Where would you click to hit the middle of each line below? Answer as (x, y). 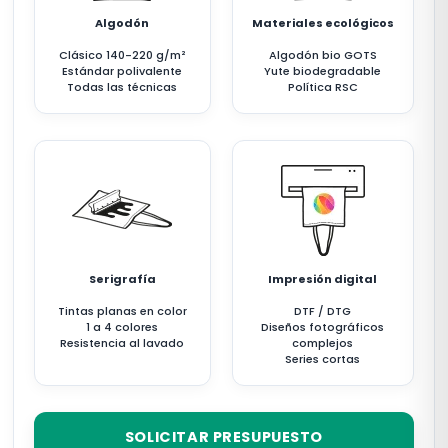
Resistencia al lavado (122, 343)
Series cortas (323, 359)
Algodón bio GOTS (322, 55)
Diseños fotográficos (323, 327)
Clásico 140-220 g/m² (122, 55)
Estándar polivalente (122, 71)
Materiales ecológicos (322, 23)
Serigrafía (122, 279)
